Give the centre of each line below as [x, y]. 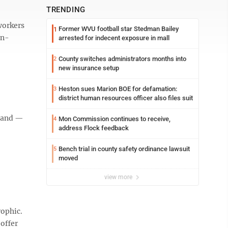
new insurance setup [89, 68]
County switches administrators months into [122, 59]
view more [119, 177]
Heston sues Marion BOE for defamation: [118, 89]
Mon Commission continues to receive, [115, 119]
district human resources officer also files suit [126, 98]
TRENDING [66, 10]
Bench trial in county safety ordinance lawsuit [124, 149]
